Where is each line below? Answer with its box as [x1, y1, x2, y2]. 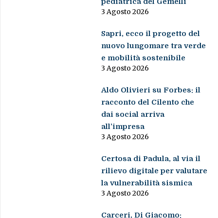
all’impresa [101, 122, 145, 131]
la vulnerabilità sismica [101, 179, 193, 188]
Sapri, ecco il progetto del [101, 29, 200, 38]
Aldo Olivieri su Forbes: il [101, 86, 201, 95]
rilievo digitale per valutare [101, 166, 208, 176]
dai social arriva [101, 110, 165, 119]
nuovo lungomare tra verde [101, 41, 206, 51]
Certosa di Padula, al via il [101, 154, 201, 163]
